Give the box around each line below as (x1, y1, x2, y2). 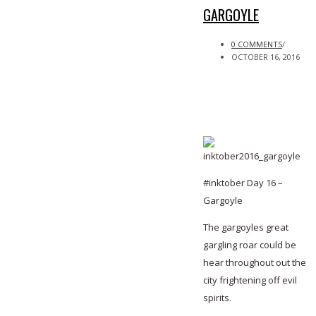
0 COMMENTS (231, 38, 282, 49)
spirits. (203, 291, 231, 304)
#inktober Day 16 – (203, 176, 283, 189)
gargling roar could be (203, 238, 296, 251)
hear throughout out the (203, 255, 306, 269)
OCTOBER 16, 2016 (231, 51, 300, 62)
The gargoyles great (203, 220, 288, 233)
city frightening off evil (203, 273, 297, 286)
